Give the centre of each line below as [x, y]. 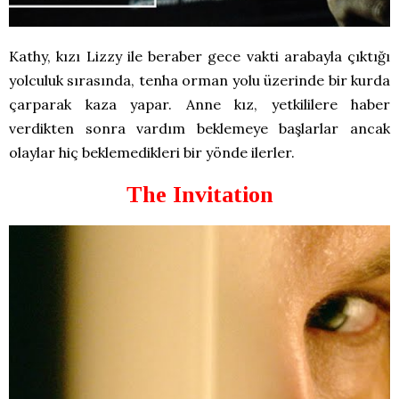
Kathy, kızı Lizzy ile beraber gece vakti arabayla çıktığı [199, 57]
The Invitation [199, 195]
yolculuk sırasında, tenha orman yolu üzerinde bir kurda [199, 81]
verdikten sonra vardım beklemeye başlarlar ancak [199, 129]
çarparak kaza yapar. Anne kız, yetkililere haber [199, 105]
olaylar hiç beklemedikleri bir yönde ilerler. [152, 153]
